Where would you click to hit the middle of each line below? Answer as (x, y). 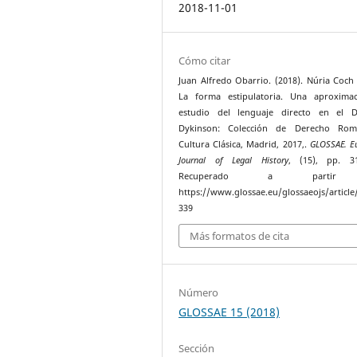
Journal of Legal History (233, 160)
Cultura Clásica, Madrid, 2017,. (244, 144)
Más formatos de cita (240, 236)
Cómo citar (205, 60)
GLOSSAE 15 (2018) (229, 312)
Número (199, 293)
